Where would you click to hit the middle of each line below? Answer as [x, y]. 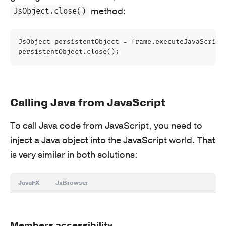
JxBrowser [72, 182]
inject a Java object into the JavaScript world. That [113, 140]
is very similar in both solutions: [74, 155]
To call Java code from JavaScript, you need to [106, 125]
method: [108, 11]
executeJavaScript [190, 42]
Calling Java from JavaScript [88, 103]
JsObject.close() [50, 12]
